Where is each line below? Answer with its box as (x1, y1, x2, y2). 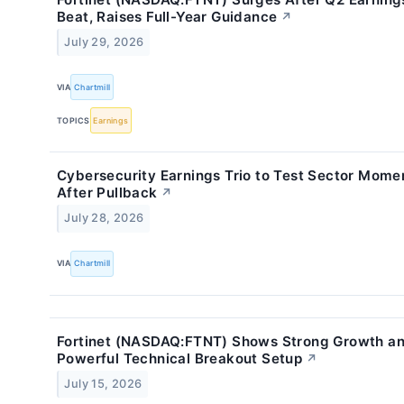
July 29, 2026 (64, 34, 144, 49)
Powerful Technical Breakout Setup (57, 349, 303, 367)
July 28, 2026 (64, 211, 144, 225)
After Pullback (57, 184, 158, 202)
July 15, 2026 (64, 376, 142, 390)
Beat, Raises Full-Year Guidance (57, 7, 278, 25)
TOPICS (57, 115, 90, 125)
